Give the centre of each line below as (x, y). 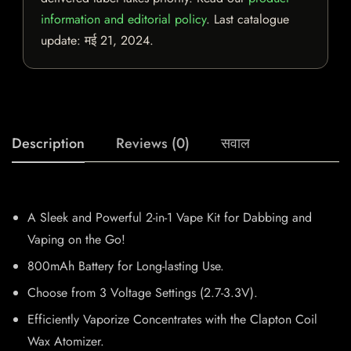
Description (48, 144)
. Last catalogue (248, 20)
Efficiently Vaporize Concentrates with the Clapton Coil (172, 320)
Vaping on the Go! (76, 240)
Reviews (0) (153, 144)
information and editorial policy (123, 20)
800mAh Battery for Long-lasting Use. (126, 266)
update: (63, 41)
